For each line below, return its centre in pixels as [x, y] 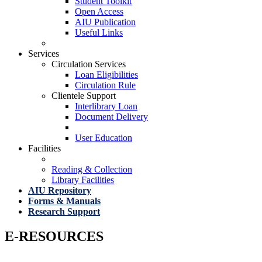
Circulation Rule [105, 85]
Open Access [99, 11]
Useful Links [99, 32]
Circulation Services [89, 64]
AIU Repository [60, 190]
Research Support [64, 211]
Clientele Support [84, 96]
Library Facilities [83, 180]
